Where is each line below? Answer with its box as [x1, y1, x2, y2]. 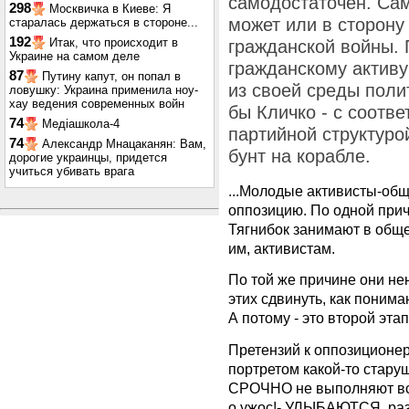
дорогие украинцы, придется [9, 151, 167, 164]
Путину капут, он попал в [42, 69, 181, 83]
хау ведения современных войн [9, 97, 184, 110]
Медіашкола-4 [42, 117, 120, 131]
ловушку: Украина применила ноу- [9, 83, 198, 97]
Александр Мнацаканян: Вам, [42, 137, 206, 151]
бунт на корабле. [228, 146, 371, 166]
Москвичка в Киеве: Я [49, 2, 171, 16]
